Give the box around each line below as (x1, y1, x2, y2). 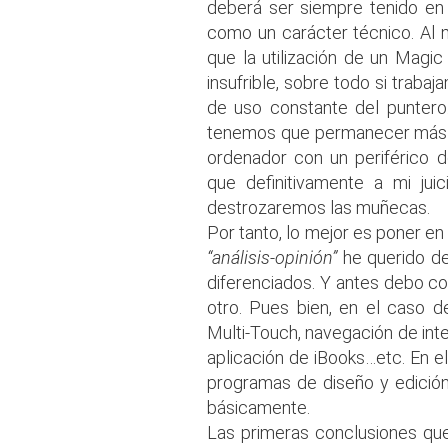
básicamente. (207, 396, 310, 418)
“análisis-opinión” (207, 246, 343, 268)
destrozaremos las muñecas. (207, 196, 430, 218)
